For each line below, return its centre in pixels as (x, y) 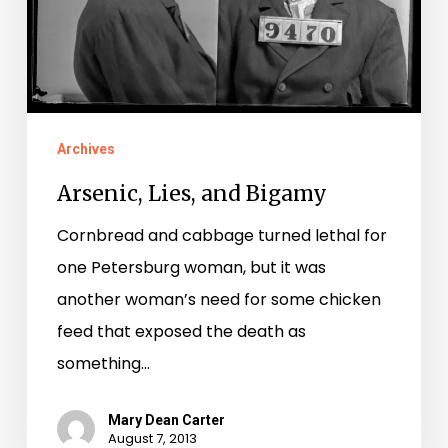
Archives (85, 148)
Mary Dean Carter (166, 419)
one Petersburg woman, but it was (191, 267)
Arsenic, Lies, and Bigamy (191, 193)
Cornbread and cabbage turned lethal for (221, 235)
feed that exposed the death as (181, 331)
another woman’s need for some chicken (218, 299)
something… (103, 363)
